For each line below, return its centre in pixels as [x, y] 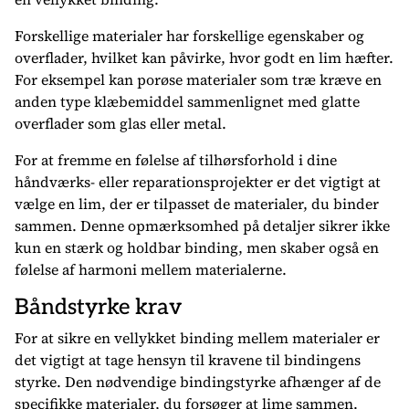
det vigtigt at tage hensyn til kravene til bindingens [188, 360]
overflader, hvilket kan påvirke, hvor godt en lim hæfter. [204, 58]
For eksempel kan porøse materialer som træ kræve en [198, 79]
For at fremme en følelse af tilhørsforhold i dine [176, 160]
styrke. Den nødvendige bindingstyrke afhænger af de [198, 382]
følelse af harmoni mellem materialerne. [151, 269]
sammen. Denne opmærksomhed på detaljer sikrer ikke [202, 225]
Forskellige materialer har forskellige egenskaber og [189, 36]
